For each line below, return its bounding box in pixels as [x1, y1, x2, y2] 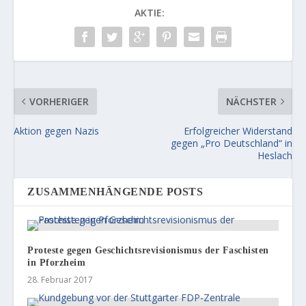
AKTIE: [134, 6, 165, 20]
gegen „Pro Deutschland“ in [170, 137, 292, 150]
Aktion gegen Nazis [14, 124, 100, 138]
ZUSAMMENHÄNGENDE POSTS [27, 186, 204, 198]
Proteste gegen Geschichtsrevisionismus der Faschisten [27, 245, 269, 256]
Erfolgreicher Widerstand [183, 124, 292, 138]
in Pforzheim [27, 258, 86, 268]
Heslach [257, 149, 292, 163]
